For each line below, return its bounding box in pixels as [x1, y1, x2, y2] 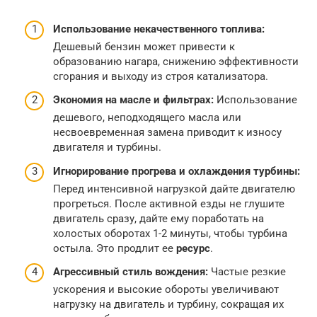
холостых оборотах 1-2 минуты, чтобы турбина [53, 226, 287, 240]
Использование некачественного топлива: [53, 22, 265, 35]
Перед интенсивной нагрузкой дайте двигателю [53, 182, 295, 195]
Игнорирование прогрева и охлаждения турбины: [53, 164, 300, 178]
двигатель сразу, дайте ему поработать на [53, 212, 264, 225]
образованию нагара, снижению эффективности [53, 54, 299, 68]
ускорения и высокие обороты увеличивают [53, 283, 279, 296]
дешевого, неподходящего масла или [53, 111, 241, 124]
